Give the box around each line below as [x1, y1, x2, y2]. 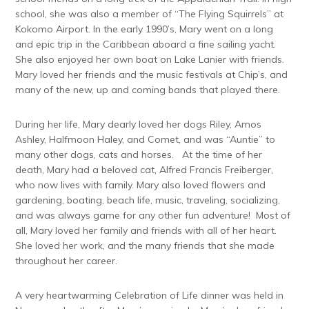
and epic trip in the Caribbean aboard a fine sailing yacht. [15, 37, 279, 50]
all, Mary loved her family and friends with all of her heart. [15, 223, 280, 237]
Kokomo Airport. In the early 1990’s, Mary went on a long [15, 22, 274, 35]
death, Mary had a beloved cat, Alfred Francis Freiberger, [15, 163, 274, 176]
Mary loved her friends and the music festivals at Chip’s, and [15, 68, 288, 81]
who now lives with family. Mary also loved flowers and [15, 178, 266, 191]
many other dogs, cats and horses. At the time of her [15, 148, 263, 161]
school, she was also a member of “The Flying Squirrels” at [15, 7, 284, 20]
